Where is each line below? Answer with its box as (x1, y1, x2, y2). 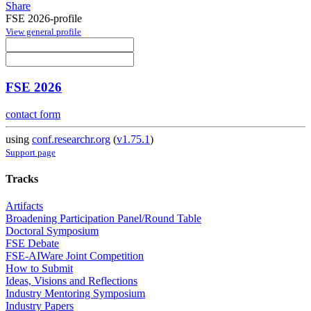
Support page (6, 146, 56, 158)
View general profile (6, 26, 81, 37)
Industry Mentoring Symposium (6, 287, 145, 300)
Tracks (6, 172, 38, 185)
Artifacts (6, 200, 43, 212)
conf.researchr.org (32, 133, 110, 145)
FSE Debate (6, 237, 59, 250)
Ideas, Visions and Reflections (6, 275, 137, 287)
